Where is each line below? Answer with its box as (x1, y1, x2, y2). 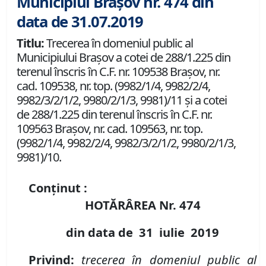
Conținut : (28, 179, 87, 197)
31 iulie (136, 224, 191, 241)
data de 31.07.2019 (17, 11, 143, 33)
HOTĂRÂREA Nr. (84, 197, 179, 214)
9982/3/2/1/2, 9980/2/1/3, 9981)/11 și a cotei (17, 92, 227, 109)
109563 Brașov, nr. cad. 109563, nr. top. (17, 121, 202, 137)
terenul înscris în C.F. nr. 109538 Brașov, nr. (17, 64, 220, 80)
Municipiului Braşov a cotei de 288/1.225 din (17, 49, 230, 66)
